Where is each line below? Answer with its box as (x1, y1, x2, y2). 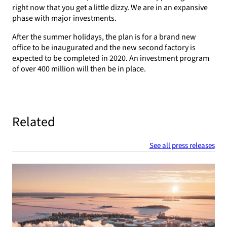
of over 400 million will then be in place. (12, 63, 146, 75)
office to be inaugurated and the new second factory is (12, 42, 196, 54)
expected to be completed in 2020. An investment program (12, 53, 210, 64)
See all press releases (149, 140, 215, 151)
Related (12, 112, 55, 131)
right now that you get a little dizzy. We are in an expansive (12, 2, 208, 14)
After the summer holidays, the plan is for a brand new (12, 31, 197, 43)
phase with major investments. (12, 13, 117, 24)
